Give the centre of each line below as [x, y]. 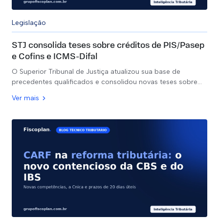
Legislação [29, 23]
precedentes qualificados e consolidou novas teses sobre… [107, 82]
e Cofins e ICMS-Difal [55, 57]
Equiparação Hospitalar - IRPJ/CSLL [82, 178]
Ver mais [25, 98]
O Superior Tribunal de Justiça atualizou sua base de [96, 72]
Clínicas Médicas [67, 147]
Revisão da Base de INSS [63, 202]
